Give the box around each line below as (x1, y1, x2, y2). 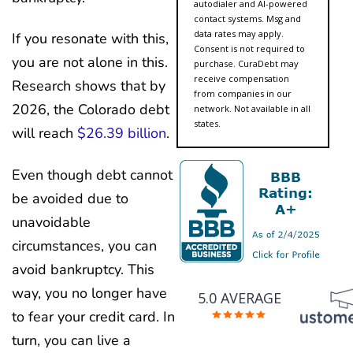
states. (194, 117, 221, 129)
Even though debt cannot (12, 165, 173, 184)
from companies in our (194, 87, 292, 99)
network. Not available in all (194, 102, 310, 114)
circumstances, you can (12, 236, 157, 255)
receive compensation (194, 72, 289, 84)
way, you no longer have (12, 283, 167, 303)
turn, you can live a (12, 330, 131, 350)
